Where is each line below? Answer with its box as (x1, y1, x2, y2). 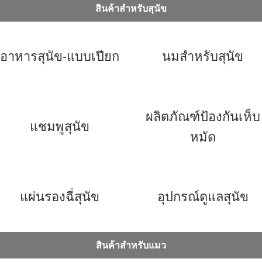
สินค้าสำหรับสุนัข (95, 4, 167, 13)
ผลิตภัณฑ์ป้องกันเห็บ (145, 109, 260, 124)
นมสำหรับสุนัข (162, 49, 243, 64)
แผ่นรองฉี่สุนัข (19, 189, 99, 204)
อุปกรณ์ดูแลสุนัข (157, 189, 249, 204)
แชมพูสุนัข (29, 119, 89, 134)
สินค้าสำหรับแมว (96, 240, 166, 250)
